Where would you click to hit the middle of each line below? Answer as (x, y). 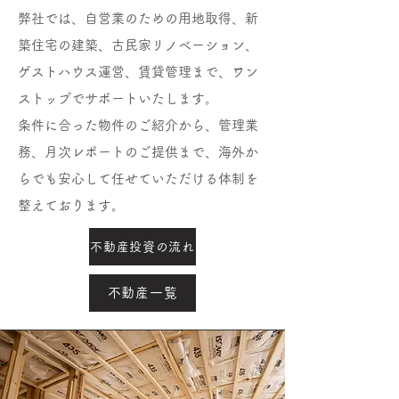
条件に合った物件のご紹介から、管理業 (138, 125)
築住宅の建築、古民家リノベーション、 (138, 45)
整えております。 (71, 205)
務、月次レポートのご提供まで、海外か (138, 152)
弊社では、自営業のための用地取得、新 (138, 18)
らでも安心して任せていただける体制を (138, 179)
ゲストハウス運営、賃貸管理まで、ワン (138, 72)
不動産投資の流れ (142, 247)
